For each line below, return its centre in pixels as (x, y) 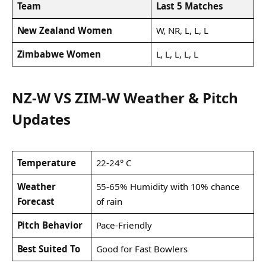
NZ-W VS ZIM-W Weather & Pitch (125, 97)
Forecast (36, 201)
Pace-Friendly (125, 225)
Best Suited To (48, 248)
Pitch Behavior (50, 225)
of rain (111, 201)
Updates (41, 119)
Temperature (47, 162)
